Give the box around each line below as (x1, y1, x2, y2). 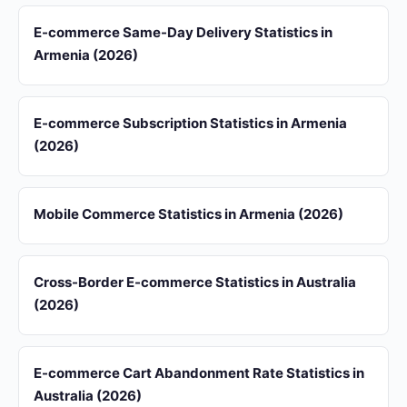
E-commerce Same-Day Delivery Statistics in (34, 24, 333, 41)
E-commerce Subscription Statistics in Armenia (34, 114, 347, 132)
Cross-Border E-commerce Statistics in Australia (34, 273, 356, 291)
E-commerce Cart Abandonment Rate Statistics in (34, 364, 364, 382)
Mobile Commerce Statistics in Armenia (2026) (34, 205, 343, 223)
